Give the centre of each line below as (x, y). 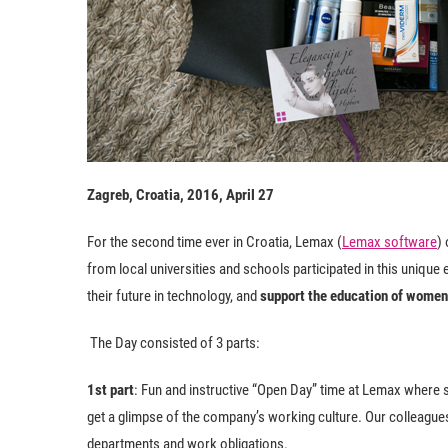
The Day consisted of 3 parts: (175, 343)
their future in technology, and (173, 296)
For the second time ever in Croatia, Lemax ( (214, 242)
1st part (110, 390)
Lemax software (389, 242)
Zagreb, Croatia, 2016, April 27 (180, 195)
